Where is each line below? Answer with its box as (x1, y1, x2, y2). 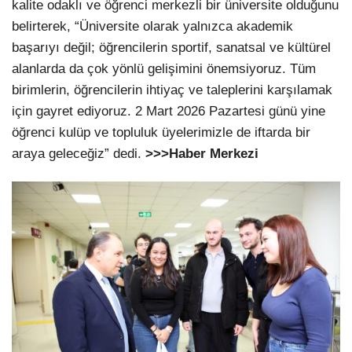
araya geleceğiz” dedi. (12, 146, 145, 162)
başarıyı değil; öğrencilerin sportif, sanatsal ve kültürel (12, 40, 331, 56)
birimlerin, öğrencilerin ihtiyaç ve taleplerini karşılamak (12, 82, 332, 98)
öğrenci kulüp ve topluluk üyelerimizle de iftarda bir (12, 125, 310, 141)
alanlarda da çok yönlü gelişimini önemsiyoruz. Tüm (12, 61, 316, 77)
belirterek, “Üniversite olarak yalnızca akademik (12, 19, 293, 35)
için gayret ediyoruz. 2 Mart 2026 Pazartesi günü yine (12, 104, 325, 119)
